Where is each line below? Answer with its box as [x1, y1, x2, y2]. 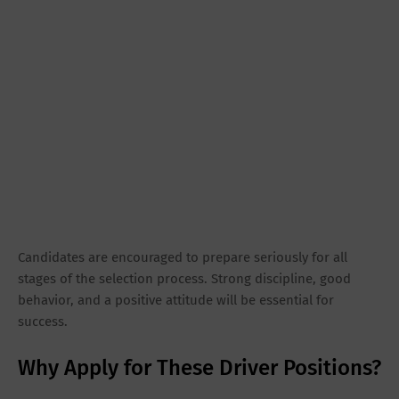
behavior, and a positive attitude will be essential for [18, 292, 334, 309]
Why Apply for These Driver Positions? [18, 355, 381, 381]
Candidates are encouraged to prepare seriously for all [18, 249, 347, 266]
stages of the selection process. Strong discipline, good [18, 271, 351, 288]
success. [18, 313, 68, 330]
